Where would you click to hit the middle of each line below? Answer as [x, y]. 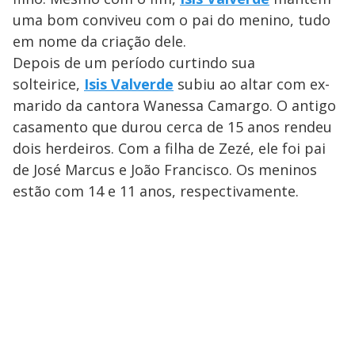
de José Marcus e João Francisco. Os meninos [165, 169]
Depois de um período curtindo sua [134, 62]
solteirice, [48, 84]
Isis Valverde [129, 84]
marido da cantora [76, 105]
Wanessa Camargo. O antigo [240, 105]
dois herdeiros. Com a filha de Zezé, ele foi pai [169, 148]
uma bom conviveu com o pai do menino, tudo [172, 19]
